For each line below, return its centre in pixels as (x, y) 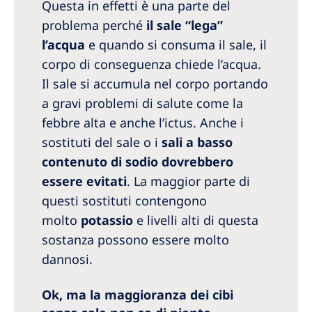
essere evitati (84, 181)
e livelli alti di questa (196, 220)
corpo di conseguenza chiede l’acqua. (151, 64)
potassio (107, 220)
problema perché (94, 25)
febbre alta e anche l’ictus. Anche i (143, 123)
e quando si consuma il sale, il (176, 45)
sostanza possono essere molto (135, 240)
